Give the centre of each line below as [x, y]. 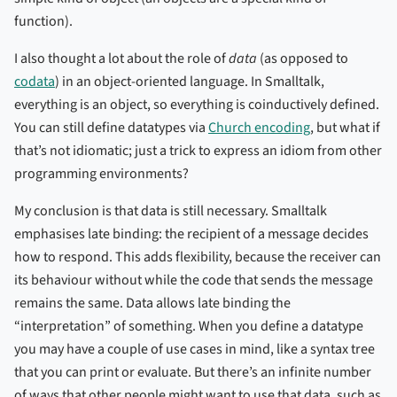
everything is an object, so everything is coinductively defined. [197, 105]
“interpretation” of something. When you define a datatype [189, 327]
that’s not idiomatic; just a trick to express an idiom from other [198, 151]
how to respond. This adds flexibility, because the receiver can [198, 257]
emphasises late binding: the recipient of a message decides [191, 234]
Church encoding [259, 128]
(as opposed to [303, 59]
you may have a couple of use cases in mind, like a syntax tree [195, 350]
